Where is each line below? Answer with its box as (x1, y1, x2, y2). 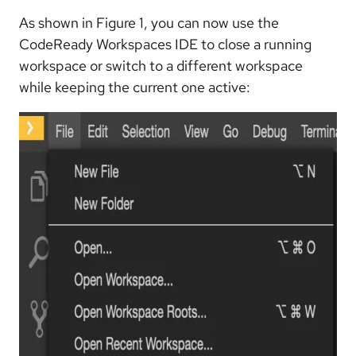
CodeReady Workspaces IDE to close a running (19, 35, 311, 54)
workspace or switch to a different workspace (19, 56, 303, 75)
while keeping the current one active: (19, 78, 250, 97)
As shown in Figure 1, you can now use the (19, 14, 279, 33)
